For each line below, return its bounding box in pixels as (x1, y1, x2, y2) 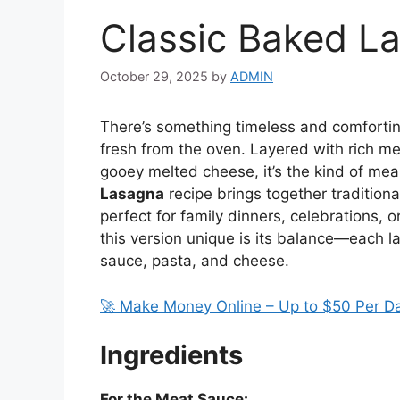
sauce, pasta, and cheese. (100, 252, 289, 271)
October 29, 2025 (100, 69, 208, 85)
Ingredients (100, 339, 243, 371)
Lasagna (100, 185, 164, 204)
